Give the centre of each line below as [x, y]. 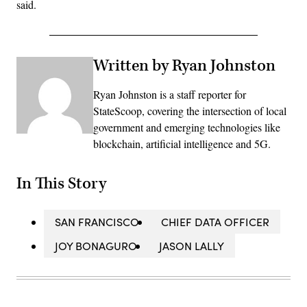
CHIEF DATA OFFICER [215, 221]
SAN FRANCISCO [97, 221]
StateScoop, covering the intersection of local [190, 110]
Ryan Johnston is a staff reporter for [170, 94]
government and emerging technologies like [187, 127]
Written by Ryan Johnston [184, 65]
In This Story [61, 183]
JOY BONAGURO [96, 245]
